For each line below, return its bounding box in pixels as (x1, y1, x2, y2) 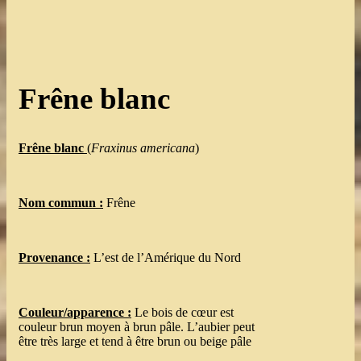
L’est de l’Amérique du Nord (90, 250, 241, 264)
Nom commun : (19, 195, 103, 210)
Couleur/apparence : (19, 305, 131, 319)
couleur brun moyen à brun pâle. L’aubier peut (19, 319, 255, 334)
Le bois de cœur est (131, 305, 234, 319)
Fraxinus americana (91, 140, 195, 155)
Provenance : (19, 250, 90, 264)
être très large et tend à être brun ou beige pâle (19, 334, 251, 348)
